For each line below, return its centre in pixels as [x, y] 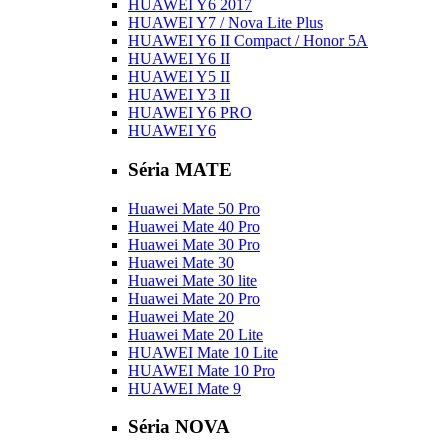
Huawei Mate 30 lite [192, 280]
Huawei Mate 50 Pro [194, 208]
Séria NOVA [179, 427]
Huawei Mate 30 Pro [194, 244]
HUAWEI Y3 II [179, 95]
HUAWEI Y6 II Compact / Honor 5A [248, 41]
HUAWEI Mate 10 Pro [201, 370]
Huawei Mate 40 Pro [194, 226]
